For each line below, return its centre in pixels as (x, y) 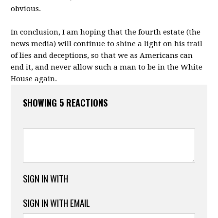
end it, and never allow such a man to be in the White (107, 67)
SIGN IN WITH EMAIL (57, 202)
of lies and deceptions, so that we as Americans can (102, 55)
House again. (34, 79)
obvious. (26, 9)
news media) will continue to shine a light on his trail (107, 44)
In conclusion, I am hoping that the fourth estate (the (106, 32)
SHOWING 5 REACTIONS (65, 103)
